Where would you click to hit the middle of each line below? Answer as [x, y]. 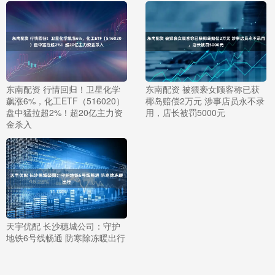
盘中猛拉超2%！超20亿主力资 [64, 112]
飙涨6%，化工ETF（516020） [65, 100]
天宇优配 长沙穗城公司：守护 [63, 226]
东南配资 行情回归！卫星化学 [63, 89]
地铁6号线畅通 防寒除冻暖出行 [66, 238]
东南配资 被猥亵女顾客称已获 [202, 89]
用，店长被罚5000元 [185, 112]
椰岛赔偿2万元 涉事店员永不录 [205, 100]
